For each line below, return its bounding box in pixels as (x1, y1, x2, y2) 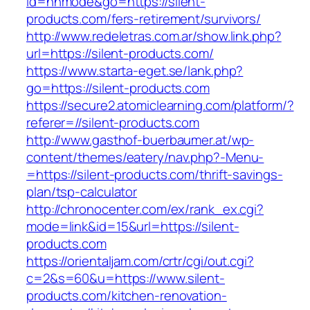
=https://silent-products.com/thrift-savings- (26, 165, 283, 184)
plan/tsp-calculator (26, 183, 138, 201)
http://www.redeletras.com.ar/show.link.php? (26, 27, 282, 46)
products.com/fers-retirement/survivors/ (26, 10, 262, 28)
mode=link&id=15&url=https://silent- (26, 217, 239, 236)
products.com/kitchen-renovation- (26, 286, 227, 305)
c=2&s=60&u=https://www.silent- (26, 269, 225, 288)
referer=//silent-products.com (26, 113, 200, 132)
